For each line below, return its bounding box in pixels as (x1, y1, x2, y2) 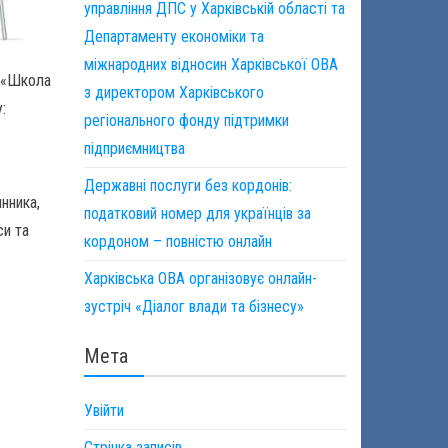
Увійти (83, 401, 124, 420)
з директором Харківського (83, 83, 264, 102)
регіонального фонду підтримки (83, 111, 289, 130)
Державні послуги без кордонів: (83, 176, 292, 195)
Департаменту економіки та (83, 27, 264, 46)
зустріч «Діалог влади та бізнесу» (83, 297, 304, 316)
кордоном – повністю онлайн (83, 232, 272, 251)
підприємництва (83, 139, 185, 158)
